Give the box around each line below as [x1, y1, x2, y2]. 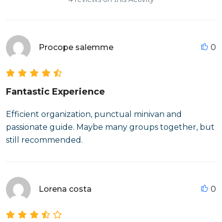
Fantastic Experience [6, 86, 105, 97]
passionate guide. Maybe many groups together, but [6, 122, 215, 132]
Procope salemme [39, 43, 113, 52]
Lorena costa [39, 184, 92, 194]
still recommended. [6, 135, 83, 145]
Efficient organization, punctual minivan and [6, 110, 182, 119]
